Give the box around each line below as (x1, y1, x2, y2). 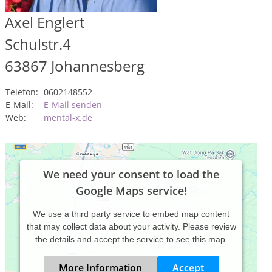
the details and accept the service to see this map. (35, 234, 228, 245)
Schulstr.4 (5, 34, 71, 55)
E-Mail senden (44, 99, 102, 111)
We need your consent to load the (43, 167, 219, 182)
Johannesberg (51, 56, 144, 76)
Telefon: (5, 86, 38, 98)
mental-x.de (44, 112, 92, 124)
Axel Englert (5, 12, 84, 33)
